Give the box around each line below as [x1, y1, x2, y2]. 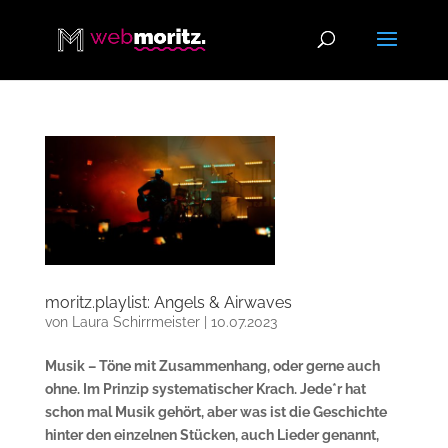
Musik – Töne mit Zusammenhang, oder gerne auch [44, 358, 380, 375]
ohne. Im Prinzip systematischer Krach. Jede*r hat [44, 381, 366, 398]
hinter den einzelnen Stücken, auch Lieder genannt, [44, 427, 379, 444]
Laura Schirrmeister [71, 314, 200, 331]
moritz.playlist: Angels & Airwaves [44, 293, 292, 313]
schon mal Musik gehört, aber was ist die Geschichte [44, 404, 387, 421]
